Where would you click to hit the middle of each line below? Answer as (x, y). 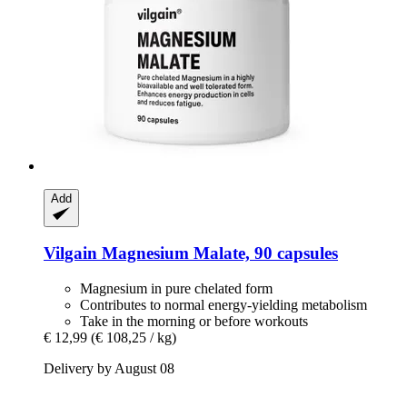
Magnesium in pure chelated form (176, 289)
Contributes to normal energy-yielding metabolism (223, 305)
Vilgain (70, 253)
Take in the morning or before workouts (194, 322)
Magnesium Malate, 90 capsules (218, 253)
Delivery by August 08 (109, 369)
